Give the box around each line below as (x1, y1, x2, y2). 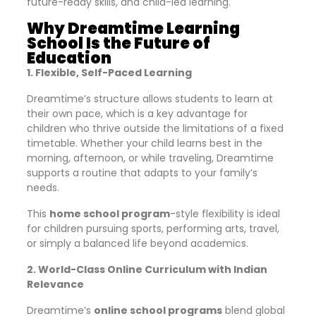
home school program (49, 207, 170, 221)
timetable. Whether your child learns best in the (27, 136, 262, 150)
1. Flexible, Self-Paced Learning (27, 66, 192, 80)
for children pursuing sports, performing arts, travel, (27, 221, 279, 236)
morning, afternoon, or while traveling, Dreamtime (27, 151, 274, 165)
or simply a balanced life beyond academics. (27, 236, 248, 250)
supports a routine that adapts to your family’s (27, 166, 257, 180)
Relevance (27, 277, 84, 291)
